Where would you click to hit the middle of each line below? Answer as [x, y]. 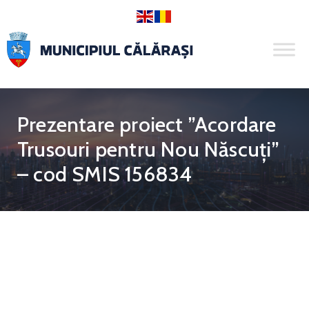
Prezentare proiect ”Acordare [147, 125]
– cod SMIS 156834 [105, 175]
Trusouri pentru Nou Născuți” [149, 150]
